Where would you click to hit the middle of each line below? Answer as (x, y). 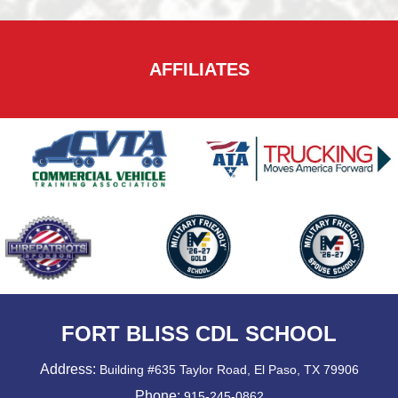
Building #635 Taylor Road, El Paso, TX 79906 (227, 370)
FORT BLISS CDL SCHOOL (199, 334)
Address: (68, 369)
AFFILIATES (199, 69)
